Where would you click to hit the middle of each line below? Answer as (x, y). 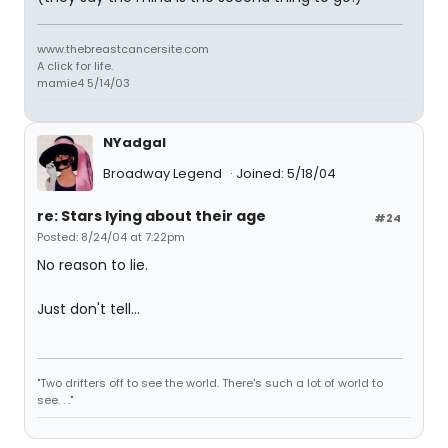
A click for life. (75, 66)
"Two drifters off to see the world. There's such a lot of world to (210, 383)
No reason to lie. (92, 265)
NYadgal (134, 142)
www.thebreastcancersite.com (123, 49)
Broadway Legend (164, 174)
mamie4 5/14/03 (83, 83)
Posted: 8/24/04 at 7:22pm (111, 237)
